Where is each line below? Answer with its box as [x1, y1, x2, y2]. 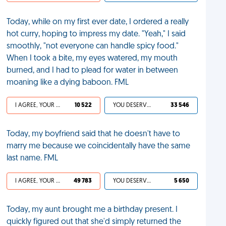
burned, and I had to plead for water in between [7, 67, 179, 75]
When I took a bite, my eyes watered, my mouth [7, 54, 178, 63]
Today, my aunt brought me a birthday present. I [7, 206, 178, 214]
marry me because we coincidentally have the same [7, 142, 191, 150]
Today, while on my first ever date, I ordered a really [7, 18, 189, 26]
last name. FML [7, 154, 59, 162]
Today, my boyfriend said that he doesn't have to [7, 130, 181, 138]
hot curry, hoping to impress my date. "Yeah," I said [7, 30, 186, 38]
